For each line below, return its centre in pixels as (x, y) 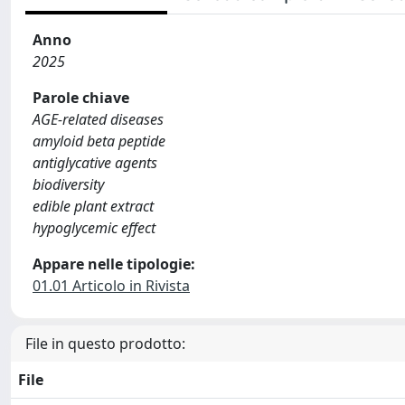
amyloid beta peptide (99, 141)
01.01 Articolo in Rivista (111, 286)
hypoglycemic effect (94, 228)
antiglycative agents (95, 163)
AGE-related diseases (98, 119)
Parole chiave (81, 98)
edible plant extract (93, 206)
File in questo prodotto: (105, 344)
